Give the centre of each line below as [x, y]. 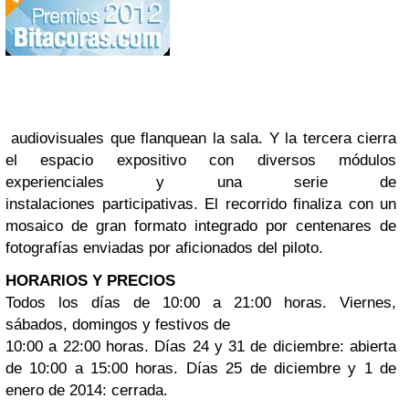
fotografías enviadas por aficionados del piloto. [164, 248]
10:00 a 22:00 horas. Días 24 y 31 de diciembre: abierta [201, 347]
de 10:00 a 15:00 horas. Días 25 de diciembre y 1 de [201, 369]
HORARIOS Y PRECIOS [90, 281]
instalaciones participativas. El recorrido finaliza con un [201, 204]
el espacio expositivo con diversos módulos [201, 161]
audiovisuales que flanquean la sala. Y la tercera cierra [201, 139]
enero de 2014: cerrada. [87, 391]
